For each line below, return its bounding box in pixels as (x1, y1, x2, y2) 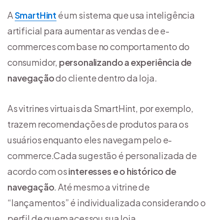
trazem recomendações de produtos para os (7, 118, 189, 130)
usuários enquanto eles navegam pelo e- (7, 134, 172, 146)
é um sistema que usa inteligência (56, 9, 195, 21)
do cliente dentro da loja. (55, 72, 157, 84)
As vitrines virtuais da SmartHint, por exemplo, (7, 103, 193, 114)
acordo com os (7, 165, 67, 177)
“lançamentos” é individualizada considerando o (7, 197, 206, 209)
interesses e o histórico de (67, 165, 176, 177)
